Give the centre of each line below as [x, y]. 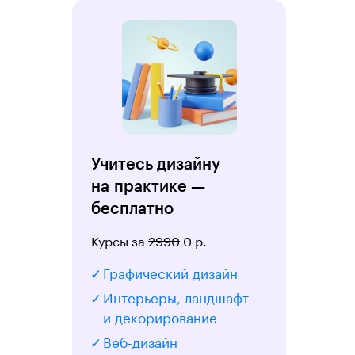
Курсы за [120, 240]
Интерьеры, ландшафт [176, 296]
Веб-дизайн [140, 341]
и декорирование [160, 316]
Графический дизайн [170, 272]
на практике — [148, 187]
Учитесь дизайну [156, 165]
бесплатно [132, 209]
